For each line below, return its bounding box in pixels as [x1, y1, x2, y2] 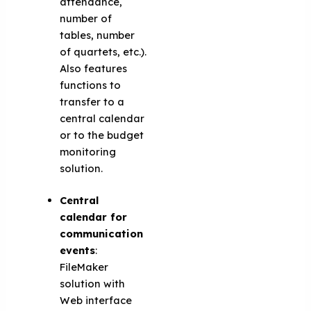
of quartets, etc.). [60, 45, 147, 59]
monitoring [60, 145, 117, 159]
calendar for [60, 210, 128, 224]
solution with [60, 277, 126, 291]
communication [60, 227, 144, 241]
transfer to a [60, 95, 125, 109]
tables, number [60, 28, 135, 42]
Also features [60, 62, 128, 76]
